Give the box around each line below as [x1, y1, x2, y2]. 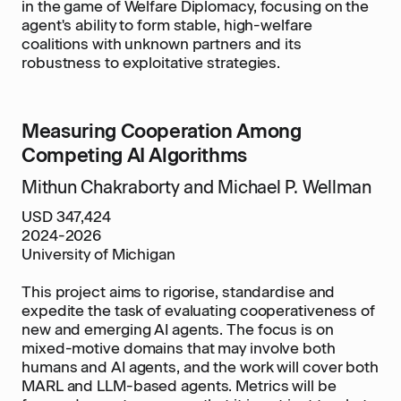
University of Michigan [21, 245, 175, 263]
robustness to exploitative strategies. [21, 54, 281, 72]
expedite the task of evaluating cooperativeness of [21, 302, 375, 320]
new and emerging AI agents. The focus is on [21, 320, 334, 338]
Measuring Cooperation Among [21, 120, 302, 142]
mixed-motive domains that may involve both [21, 339, 336, 357]
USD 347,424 [21, 208, 111, 226]
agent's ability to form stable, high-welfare [21, 16, 312, 34]
